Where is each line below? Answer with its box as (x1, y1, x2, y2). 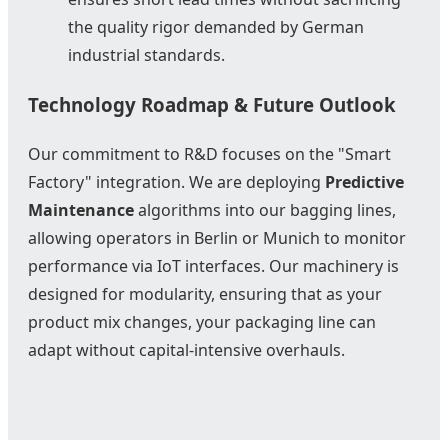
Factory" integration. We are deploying (28, 170, 325, 193)
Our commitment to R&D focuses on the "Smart (28, 142, 391, 165)
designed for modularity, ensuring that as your (28, 282, 382, 305)
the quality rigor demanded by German (68, 16, 364, 39)
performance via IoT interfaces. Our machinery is (28, 254, 399, 277)
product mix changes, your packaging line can (28, 310, 376, 333)
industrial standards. (68, 44, 225, 67)
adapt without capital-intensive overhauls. (28, 338, 345, 361)
